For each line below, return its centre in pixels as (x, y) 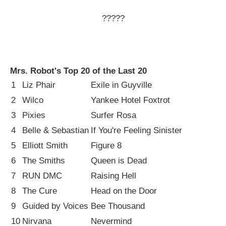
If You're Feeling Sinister (136, 130)
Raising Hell (114, 176)
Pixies (34, 115)
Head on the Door (124, 191)
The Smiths (44, 161)
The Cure (40, 191)
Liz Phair (39, 85)
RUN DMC (42, 176)
